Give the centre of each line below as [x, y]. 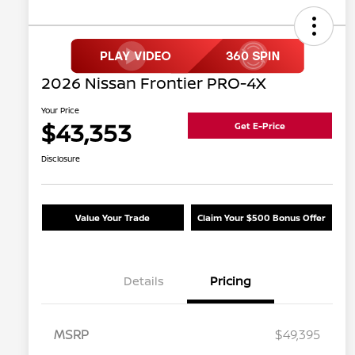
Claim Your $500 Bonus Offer [261, 218]
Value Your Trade [113, 218]
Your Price [60, 111]
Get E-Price [260, 125]
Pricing [231, 281]
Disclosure [61, 159]
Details [143, 281]
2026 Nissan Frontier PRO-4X [154, 83]
